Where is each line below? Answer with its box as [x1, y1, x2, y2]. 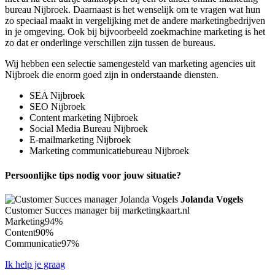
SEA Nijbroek [29, 90, 85, 101]
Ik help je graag [5, 258, 65, 269]
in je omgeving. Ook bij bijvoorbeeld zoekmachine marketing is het [5, 26, 265, 37]
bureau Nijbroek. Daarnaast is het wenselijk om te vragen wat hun [5, 4, 260, 15]
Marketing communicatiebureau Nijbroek [29, 145, 189, 157]
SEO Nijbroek [29, 101, 85, 112]
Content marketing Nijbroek [29, 112, 138, 123]
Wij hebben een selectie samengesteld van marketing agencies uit [5, 58, 255, 69]
